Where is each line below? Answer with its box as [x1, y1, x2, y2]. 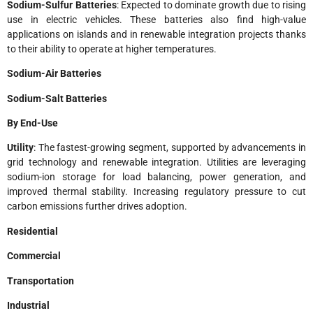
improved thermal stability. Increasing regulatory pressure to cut [7, 186, 306, 198]
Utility [7, 142, 34, 154]
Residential [7, 225, 58, 237]
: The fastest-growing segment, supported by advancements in [34, 142, 306, 154]
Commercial [7, 250, 61, 262]
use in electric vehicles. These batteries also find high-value [7, 13, 306, 25]
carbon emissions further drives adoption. [7, 201, 187, 212]
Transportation [7, 275, 74, 286]
